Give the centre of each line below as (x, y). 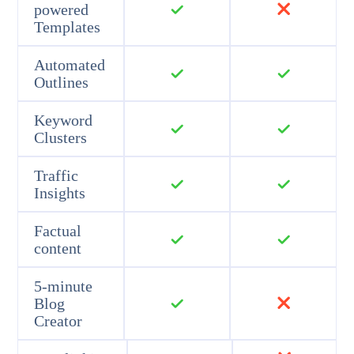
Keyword (64, 120)
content (58, 248)
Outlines (62, 82)
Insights (60, 192)
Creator (58, 320)
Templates (68, 26)
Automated (70, 64)
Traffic (56, 175)
